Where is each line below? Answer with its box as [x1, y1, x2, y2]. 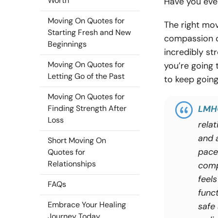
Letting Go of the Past [48, 71, 125, 81]
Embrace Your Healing [48, 200, 126, 210]
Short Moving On [48, 135, 106, 145]
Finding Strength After [48, 103, 127, 113]
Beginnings [48, 39, 87, 49]
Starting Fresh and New [48, 27, 131, 37]
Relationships [48, 159, 96, 169]
